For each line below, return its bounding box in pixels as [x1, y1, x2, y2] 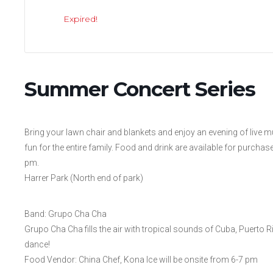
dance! [24, 239, 50, 249]
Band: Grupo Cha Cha [24, 208, 107, 219]
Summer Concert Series [24, 76, 255, 101]
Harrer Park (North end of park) [24, 172, 143, 183]
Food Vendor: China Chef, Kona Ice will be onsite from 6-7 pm [24, 254, 258, 264]
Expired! [63, 13, 97, 24]
